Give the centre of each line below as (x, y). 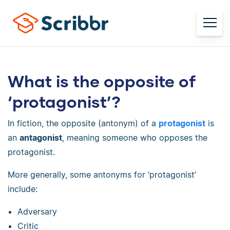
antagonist (41, 138)
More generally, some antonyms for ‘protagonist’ (102, 175)
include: (23, 189)
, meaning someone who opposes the (135, 138)
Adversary (37, 212)
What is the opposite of (102, 81)
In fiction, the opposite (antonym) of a (83, 123)
